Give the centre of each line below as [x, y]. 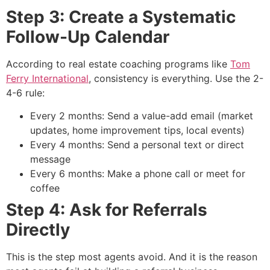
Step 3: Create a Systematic [121, 17]
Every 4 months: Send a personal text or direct [137, 144]
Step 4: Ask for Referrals [107, 209]
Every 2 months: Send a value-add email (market [142, 115]
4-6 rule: [25, 93]
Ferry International [47, 78]
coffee [45, 188]
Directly [38, 229]
